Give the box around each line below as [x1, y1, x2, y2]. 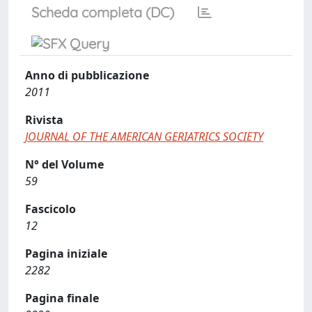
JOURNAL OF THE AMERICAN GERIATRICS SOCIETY [25, 129, 263, 144]
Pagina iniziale [25, 246, 107, 261]
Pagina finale [25, 290, 99, 306]
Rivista [25, 112, 63, 127]
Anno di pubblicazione [25, 68, 149, 83]
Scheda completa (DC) [31, 3, 174, 21]
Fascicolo [25, 201, 76, 217]
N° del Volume [25, 157, 104, 172]
